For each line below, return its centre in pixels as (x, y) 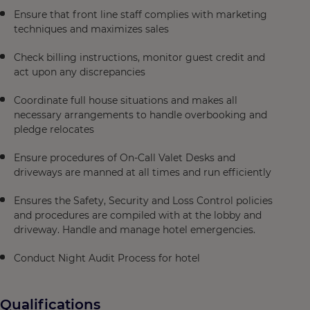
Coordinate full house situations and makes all (126, 100)
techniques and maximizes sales (91, 29)
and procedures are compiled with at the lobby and (138, 215)
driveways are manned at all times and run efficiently (143, 172)
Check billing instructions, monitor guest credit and (139, 57)
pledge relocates (54, 129)
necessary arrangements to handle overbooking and (140, 115)
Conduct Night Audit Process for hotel (107, 258)
